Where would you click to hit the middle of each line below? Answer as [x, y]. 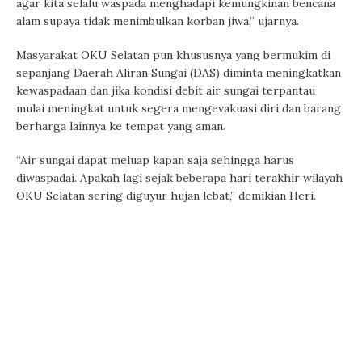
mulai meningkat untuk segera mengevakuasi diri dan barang [179, 109]
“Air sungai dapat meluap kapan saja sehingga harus [155, 160]
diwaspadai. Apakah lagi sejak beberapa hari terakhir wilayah [179, 178]
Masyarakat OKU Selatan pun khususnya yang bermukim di [173, 55]
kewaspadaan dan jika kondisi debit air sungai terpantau [166, 91]
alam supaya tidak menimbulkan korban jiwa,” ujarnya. [158, 21]
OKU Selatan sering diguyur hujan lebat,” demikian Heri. [166, 196]
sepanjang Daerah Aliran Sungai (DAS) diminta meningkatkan [179, 73]
